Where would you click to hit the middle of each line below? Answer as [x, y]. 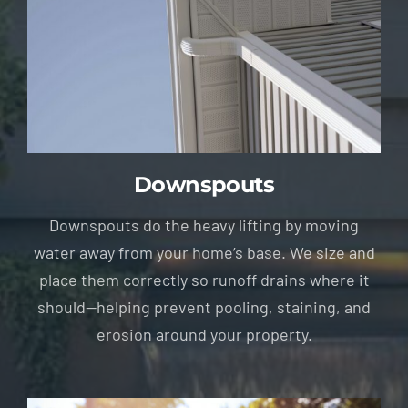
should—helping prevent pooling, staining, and [204, 306]
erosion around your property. [204, 334]
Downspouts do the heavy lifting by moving [204, 224]
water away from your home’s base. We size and [204, 252]
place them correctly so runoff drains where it [204, 279]
